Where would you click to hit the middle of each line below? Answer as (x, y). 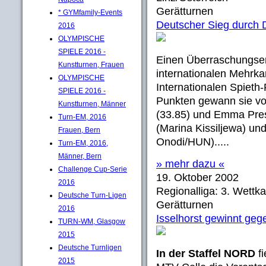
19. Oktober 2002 (197, 178)
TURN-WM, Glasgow (92, 221)
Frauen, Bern (79, 130)
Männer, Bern (80, 156)
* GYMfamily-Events (90, 12)
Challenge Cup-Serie (93, 169)
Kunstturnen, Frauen (91, 64)
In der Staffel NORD (206, 254)
